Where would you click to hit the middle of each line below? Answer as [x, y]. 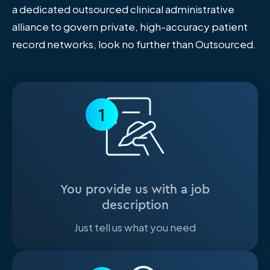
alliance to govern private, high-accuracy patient [130, 27]
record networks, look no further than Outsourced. [134, 44]
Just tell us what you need [135, 228]
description [135, 205]
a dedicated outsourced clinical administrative [123, 9]
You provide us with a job [135, 189]
